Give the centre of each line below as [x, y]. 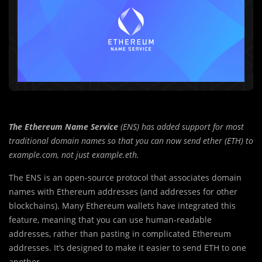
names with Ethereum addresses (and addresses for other [123, 192]
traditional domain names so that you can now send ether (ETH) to [131, 141]
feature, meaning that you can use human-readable [110, 220]
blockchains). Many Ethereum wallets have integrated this [122, 206]
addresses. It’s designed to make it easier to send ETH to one [127, 248]
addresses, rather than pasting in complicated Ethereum [120, 234]
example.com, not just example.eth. [74, 155]
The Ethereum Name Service [63, 127]
